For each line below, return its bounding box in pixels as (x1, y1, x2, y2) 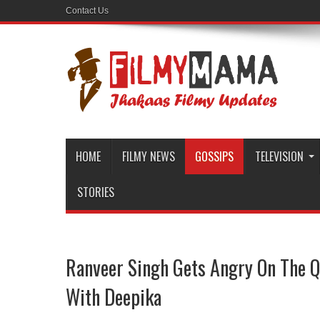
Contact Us (66, 6, 109, 16)
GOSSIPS (195, 148, 234, 165)
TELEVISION (255, 148, 304, 165)
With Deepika (66, 282, 161, 311)
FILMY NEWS (122, 148, 175, 165)
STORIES (77, 184, 114, 201)
